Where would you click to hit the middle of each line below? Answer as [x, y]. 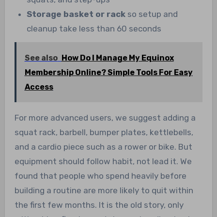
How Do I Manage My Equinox [117, 58]
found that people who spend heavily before [100, 176]
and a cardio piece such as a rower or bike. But [103, 147]
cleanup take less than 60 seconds [94, 29]
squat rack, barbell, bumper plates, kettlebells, [104, 132]
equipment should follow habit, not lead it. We [103, 162]
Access [39, 87]
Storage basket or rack [76, 14]
